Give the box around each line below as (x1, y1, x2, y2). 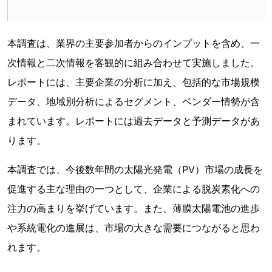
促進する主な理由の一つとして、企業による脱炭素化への (7, 183, 260, 195)
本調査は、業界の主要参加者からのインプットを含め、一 (7, 37, 260, 50)
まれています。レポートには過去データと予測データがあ (7, 115, 260, 127)
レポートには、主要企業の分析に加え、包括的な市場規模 (7, 76, 260, 89)
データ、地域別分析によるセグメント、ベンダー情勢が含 (7, 95, 260, 108)
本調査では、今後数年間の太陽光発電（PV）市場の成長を (7, 163, 263, 176)
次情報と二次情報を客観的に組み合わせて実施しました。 (7, 56, 260, 69)
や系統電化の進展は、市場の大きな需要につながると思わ (7, 222, 260, 234)
